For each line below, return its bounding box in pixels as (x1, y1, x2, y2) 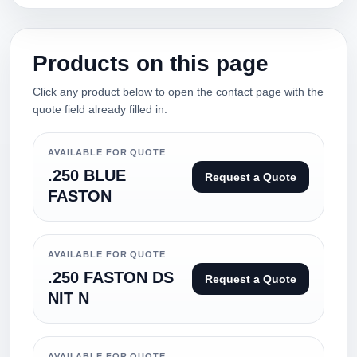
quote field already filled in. (33, 103, 167, 116)
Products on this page (33, 51, 269, 76)
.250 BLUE (48, 167, 126, 184)
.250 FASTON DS (48, 269, 174, 286)
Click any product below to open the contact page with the (33, 85, 324, 98)
